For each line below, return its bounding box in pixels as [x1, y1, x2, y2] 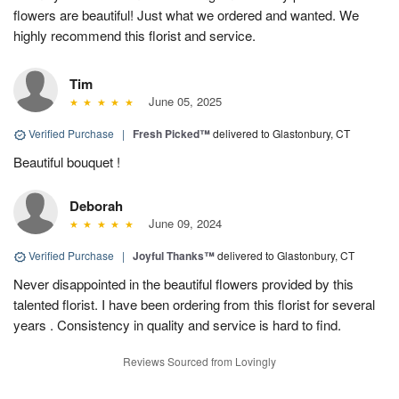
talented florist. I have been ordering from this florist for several [13, 295, 375, 314]
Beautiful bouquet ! [13, 152, 120, 172]
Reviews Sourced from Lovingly [123, 354, 276, 370]
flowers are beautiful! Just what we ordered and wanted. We [13, 5, 359, 25]
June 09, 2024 [141, 215, 222, 232]
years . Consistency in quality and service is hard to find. [13, 315, 341, 335]
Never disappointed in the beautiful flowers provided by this [13, 274, 354, 294]
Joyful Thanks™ [133, 248, 215, 265]
